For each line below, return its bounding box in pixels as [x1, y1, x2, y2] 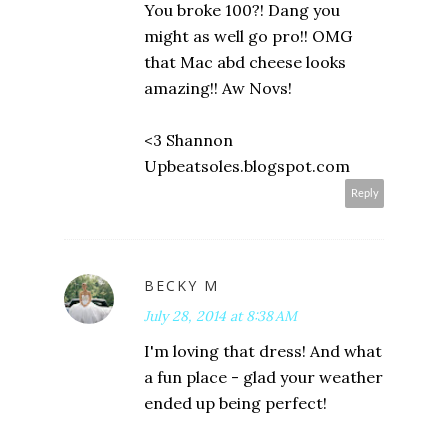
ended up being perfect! [144, 392, 327, 413]
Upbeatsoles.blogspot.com [144, 155, 350, 176]
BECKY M [144, 275, 219, 295]
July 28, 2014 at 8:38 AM [144, 306, 297, 325]
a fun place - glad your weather [144, 366, 383, 387]
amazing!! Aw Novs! [144, 77, 292, 98]
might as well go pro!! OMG [144, 25, 352, 46]
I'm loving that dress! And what [144, 340, 382, 361]
